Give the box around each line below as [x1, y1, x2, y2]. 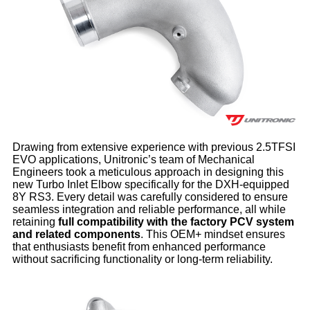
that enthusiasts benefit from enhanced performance [12, 240, 266, 253]
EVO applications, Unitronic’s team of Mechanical [12, 153, 255, 165]
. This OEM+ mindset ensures [140, 228, 285, 240]
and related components [12, 228, 140, 240]
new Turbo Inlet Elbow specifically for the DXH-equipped [12, 178, 289, 190]
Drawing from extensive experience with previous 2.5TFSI [12, 140, 295, 153]
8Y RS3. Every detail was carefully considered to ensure [12, 190, 288, 203]
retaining [12, 215, 58, 228]
